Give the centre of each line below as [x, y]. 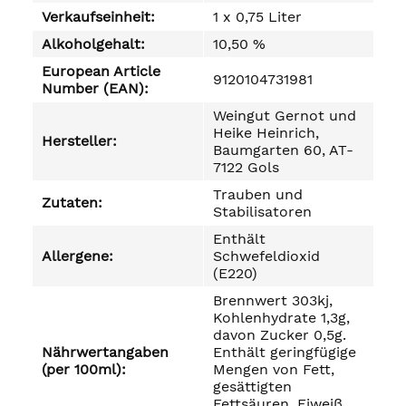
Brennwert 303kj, [273, 300]
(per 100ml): [84, 369]
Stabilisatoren [262, 212]
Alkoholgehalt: [93, 44]
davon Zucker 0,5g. [280, 335]
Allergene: [77, 256]
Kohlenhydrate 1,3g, [281, 318]
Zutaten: [72, 203]
